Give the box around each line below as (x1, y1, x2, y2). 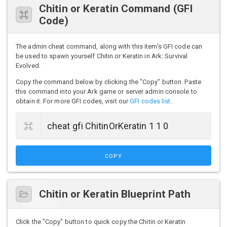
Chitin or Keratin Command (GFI (39, 2, 193, 15)
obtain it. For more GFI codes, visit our (16, 97, 130, 105)
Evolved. (16, 61, 41, 69)
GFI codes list (130, 97, 171, 105)
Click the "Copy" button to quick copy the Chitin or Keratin (16, 217, 185, 225)
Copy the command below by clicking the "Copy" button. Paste (16, 78, 201, 86)
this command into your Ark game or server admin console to (16, 87, 197, 95)
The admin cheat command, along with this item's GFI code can (16, 42, 203, 50)
